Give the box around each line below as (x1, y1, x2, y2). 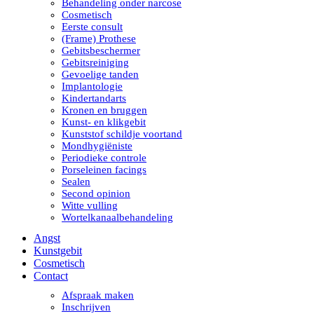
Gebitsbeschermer (62, 45, 140, 56)
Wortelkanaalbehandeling (62, 212, 173, 223)
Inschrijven (62, 301, 111, 313)
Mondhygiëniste (62, 140, 132, 151)
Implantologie (62, 81, 123, 92)
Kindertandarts (62, 93, 126, 104)
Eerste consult (62, 21, 123, 32)
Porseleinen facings (62, 164, 146, 175)
